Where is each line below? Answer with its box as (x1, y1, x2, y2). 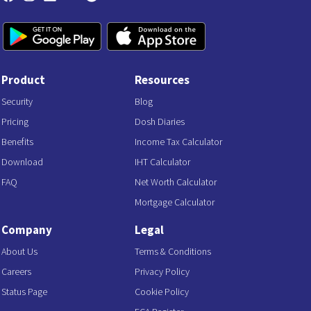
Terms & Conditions (135, 245, 211, 258)
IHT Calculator (135, 155, 190, 169)
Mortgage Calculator (135, 196, 215, 209)
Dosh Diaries (135, 115, 185, 128)
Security (1, 95, 33, 108)
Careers (1, 265, 31, 278)
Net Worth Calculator (135, 176, 217, 189)
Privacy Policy (135, 265, 190, 278)
